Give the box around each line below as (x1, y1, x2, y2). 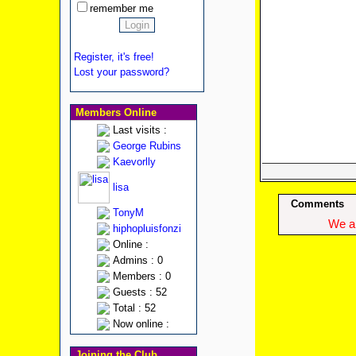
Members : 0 (112, 270, 171, 282)
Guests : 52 (112, 286, 167, 298)
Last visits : (112, 124, 167, 136)
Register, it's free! (73, 51, 154, 63)
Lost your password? (73, 66, 169, 78)
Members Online (72, 106, 157, 118)
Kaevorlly (112, 156, 156, 168)
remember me (89, 2, 153, 14)
